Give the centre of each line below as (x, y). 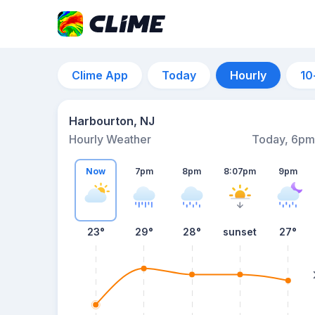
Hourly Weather (110, 139)
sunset (240, 232)
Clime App (100, 75)
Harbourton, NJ (112, 121)
